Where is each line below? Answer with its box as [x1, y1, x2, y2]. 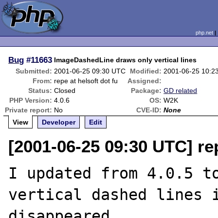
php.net [195, 30, 213, 36]
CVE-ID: [136, 106, 162, 114]
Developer [42, 118, 76, 126]
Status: [28, 87, 53, 94]
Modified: [130, 67, 162, 75]
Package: [131, 87, 162, 94]
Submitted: [16, 67, 53, 75]
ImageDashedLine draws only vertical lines [54, 56, 197, 64]
